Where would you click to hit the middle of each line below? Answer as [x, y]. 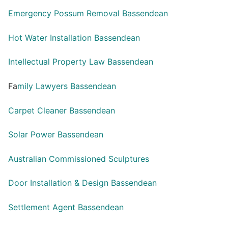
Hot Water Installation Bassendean [74, 37]
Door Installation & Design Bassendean [82, 183]
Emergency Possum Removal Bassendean [88, 13]
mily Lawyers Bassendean [67, 86]
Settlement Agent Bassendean [66, 207]
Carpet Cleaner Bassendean [62, 110]
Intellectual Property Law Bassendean [81, 62]
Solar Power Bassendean [56, 135]
